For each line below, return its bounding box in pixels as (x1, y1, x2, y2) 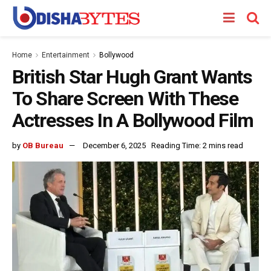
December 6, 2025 (83, 140, 146, 150)
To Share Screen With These (12, 87, 238, 110)
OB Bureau (22, 140, 64, 150)
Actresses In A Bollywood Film (12, 109, 253, 132)
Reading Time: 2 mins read (151, 140, 243, 150)
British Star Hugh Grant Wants (12, 65, 252, 88)
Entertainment (42, 51, 90, 59)
